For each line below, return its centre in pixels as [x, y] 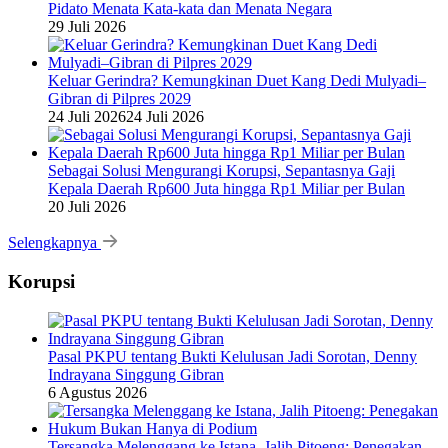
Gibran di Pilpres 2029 [119, 99]
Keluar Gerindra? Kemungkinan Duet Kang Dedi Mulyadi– [237, 81]
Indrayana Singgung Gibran [136, 374]
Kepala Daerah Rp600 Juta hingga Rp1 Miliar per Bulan [226, 189]
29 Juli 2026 [87, 27]
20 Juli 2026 [87, 207]
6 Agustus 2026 [97, 392]
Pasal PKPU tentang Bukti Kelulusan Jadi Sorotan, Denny [232, 356]
